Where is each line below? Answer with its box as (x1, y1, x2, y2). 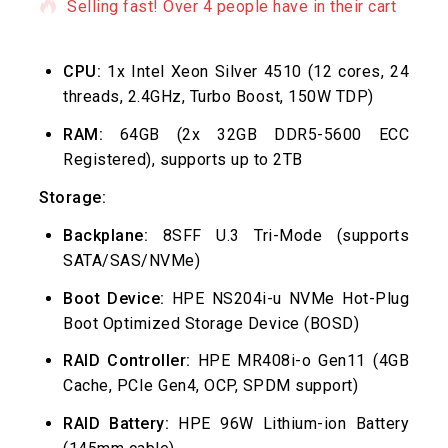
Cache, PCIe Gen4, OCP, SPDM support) (63, 376, 358, 396)
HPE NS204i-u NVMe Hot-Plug (164, 288, 410, 308)
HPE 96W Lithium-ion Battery (169, 414, 410, 434)
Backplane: (63, 225, 148, 245)
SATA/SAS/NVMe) (63, 250, 200, 270)
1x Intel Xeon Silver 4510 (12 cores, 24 (101, 62, 409, 82)
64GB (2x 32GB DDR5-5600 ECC (103, 125, 409, 145)
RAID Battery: (63, 414, 170, 434)
